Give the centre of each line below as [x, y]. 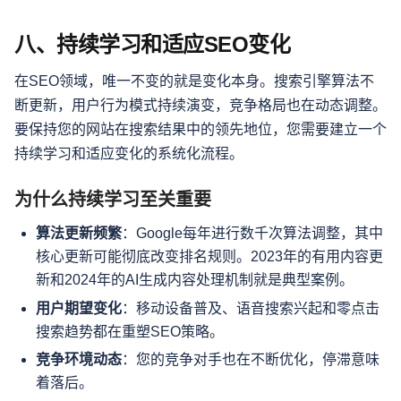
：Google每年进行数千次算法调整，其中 [252, 233]
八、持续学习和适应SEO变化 [153, 44]
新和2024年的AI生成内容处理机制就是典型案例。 [195, 279]
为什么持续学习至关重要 [113, 199]
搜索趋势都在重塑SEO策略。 [130, 331]
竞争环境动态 [79, 360]
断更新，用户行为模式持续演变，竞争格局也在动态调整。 [200, 105]
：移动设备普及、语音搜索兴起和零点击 [251, 308]
